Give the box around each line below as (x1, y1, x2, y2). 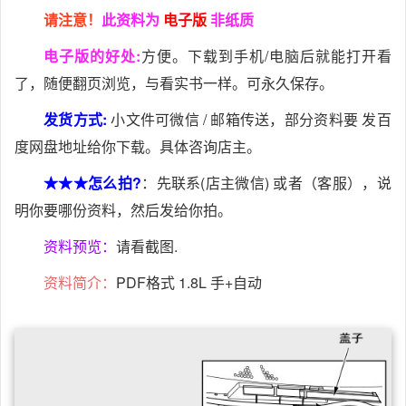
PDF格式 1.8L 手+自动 (116, 272, 262, 294)
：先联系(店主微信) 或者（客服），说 (140, 172, 391, 194)
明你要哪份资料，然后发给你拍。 (14, 199, 232, 221)
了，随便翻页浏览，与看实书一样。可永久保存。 (14, 72, 333, 94)
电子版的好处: (43, 45, 140, 67)
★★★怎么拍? (43, 172, 141, 194)
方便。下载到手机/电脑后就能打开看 (140, 45, 391, 67)
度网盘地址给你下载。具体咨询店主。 (14, 136, 261, 158)
